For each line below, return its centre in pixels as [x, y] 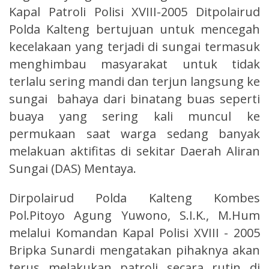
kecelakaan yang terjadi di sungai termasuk [134, 46]
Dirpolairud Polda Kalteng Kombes [134, 198]
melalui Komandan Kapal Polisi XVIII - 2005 [134, 232]
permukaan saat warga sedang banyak [134, 133]
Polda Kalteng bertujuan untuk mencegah [134, 29]
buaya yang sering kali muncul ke [134, 116]
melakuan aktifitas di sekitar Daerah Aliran [134, 151]
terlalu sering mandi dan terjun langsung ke [134, 81]
